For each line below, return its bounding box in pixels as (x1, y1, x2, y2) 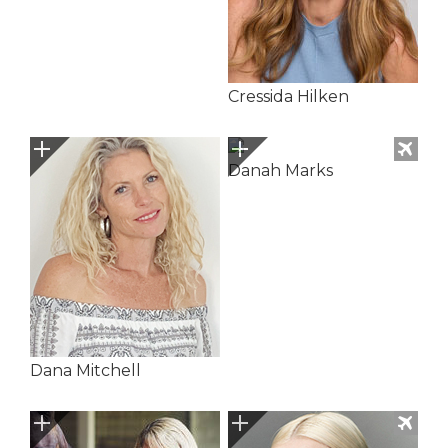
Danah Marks (227, 161, 333, 180)
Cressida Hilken (227, 87, 349, 106)
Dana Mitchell (30, 361, 141, 381)
